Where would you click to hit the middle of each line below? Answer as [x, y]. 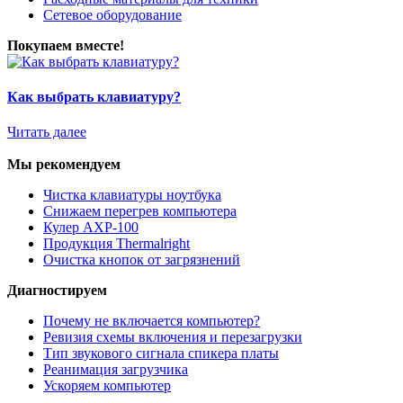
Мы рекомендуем [64, 165]
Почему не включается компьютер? [152, 321]
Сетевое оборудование [112, 14]
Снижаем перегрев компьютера [140, 211]
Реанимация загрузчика [116, 370]
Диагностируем [57, 291]
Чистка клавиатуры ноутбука [132, 195]
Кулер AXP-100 [91, 228]
